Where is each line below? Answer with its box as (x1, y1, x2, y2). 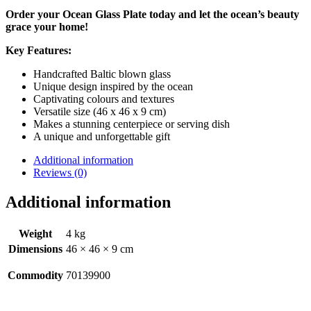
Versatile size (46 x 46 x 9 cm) (33, 105, 166, 117)
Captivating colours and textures (33, 92, 174, 105)
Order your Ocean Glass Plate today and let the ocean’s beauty (6, 8, 299, 20)
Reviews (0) (33, 166, 87, 178)
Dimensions (8, 242, 62, 255)
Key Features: (6, 44, 72, 56)
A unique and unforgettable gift (33, 130, 170, 142)
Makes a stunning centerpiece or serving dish (33, 117, 230, 130)
